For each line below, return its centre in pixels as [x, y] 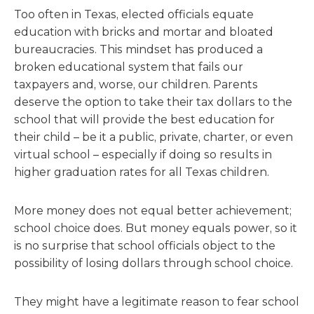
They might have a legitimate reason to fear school [157, 302]
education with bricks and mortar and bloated [144, 32]
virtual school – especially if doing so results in [143, 155]
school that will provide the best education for [144, 120]
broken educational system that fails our [129, 67]
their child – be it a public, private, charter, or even [153, 137]
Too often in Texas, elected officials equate [134, 14]
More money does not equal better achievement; [153, 211]
